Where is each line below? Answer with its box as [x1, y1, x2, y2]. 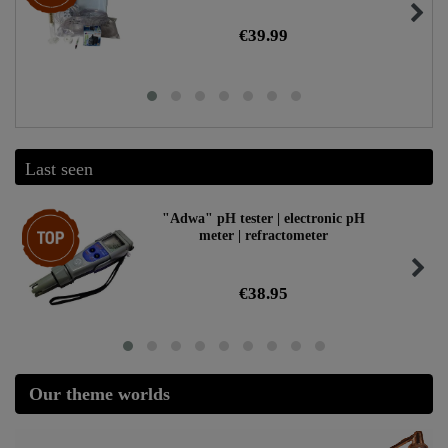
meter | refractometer [198, 228, 328, 244]
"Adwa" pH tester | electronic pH [161, 211, 365, 227]
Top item [28, 209, 76, 224]
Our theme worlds [29, 383, 170, 404]
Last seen [25, 158, 93, 179]
